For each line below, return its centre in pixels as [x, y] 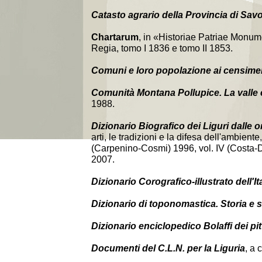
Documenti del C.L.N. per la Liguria [168, 248]
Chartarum [115, 37]
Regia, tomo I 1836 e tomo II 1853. [162, 48]
